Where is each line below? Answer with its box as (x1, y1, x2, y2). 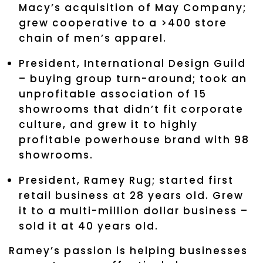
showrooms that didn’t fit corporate (19, 102, 244, 116)
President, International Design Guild (19, 56, 246, 70)
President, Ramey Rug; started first (19, 173, 234, 187)
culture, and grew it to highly (19, 117, 198, 131)
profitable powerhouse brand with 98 (19, 132, 249, 147)
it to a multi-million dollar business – (19, 203, 248, 218)
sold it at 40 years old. (19, 218, 159, 233)
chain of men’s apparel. (19, 31, 167, 45)
